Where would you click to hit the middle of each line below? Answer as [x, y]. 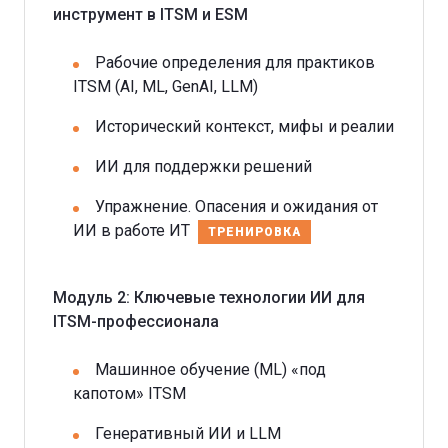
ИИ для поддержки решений [203, 166]
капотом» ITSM [129, 393]
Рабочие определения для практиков [235, 62]
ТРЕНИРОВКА [254, 231]
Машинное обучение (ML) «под [210, 369]
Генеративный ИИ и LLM [188, 433]
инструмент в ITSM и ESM [150, 14]
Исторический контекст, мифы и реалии [244, 126]
